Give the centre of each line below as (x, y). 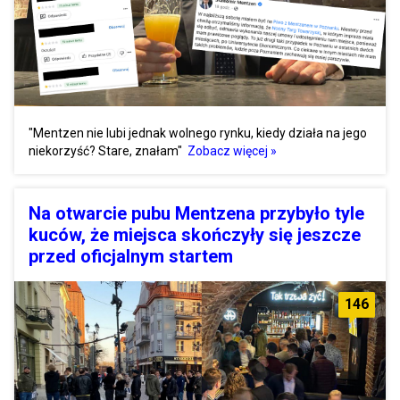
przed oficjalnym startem (131, 257)
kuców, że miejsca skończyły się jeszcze (195, 235)
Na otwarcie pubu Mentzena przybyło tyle (196, 214)
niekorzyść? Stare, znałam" (107, 151)
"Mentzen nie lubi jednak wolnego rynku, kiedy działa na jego (198, 133)
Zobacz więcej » (232, 151)
